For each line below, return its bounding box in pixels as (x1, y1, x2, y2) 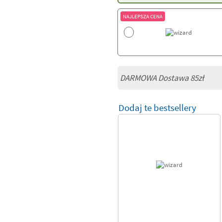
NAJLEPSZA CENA (122, 13, 163, 20)
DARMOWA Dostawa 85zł (119, 72, 204, 83)
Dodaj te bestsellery (118, 102, 196, 113)
